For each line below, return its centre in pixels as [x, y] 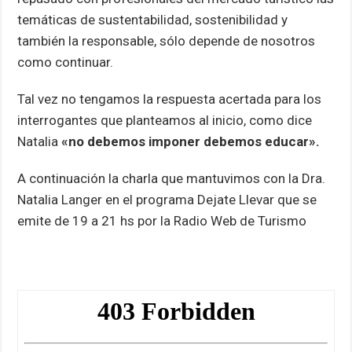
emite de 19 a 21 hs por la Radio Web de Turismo [162, 220]
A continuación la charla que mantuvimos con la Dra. [172, 178]
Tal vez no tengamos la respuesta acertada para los [170, 99]
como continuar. [66, 62]
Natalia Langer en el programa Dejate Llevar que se [167, 199]
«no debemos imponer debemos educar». [191, 141]
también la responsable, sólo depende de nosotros [167, 40]
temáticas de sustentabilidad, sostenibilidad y [153, 19]
